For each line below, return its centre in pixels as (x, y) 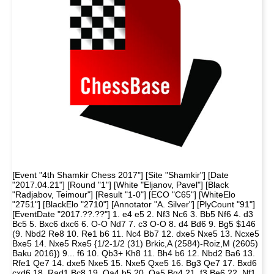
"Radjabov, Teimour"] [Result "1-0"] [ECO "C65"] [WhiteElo (124, 194)
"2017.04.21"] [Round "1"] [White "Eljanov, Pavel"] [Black (120, 185)
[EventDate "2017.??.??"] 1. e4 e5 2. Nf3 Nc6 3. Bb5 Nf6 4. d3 (133, 214)
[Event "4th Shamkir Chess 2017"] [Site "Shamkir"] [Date (120, 175)
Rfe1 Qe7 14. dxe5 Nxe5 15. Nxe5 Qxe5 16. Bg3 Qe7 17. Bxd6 (135, 263)
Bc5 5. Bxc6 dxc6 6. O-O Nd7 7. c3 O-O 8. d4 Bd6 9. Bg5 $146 (134, 224)
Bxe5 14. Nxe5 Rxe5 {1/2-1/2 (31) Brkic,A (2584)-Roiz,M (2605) (135, 243)
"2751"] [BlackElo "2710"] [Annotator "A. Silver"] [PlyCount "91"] (134, 204)
